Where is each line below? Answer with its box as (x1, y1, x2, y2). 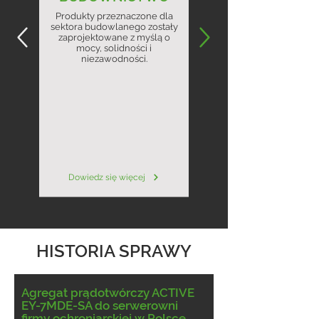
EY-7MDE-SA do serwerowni (21, 298, 178, 313)
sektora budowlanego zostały (50, 21, 178, 32)
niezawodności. (80, 53, 147, 64)
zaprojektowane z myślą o (58, 32, 170, 43)
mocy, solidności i (76, 43, 152, 53)
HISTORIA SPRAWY (36, 241, 192, 261)
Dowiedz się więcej (68, 172, 145, 182)
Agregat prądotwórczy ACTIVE (21, 286, 194, 300)
